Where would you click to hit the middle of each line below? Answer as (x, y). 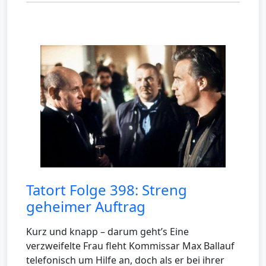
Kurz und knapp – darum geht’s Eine (107, 232)
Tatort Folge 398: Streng (107, 190)
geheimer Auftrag (86, 207)
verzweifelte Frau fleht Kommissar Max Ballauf (130, 246)
